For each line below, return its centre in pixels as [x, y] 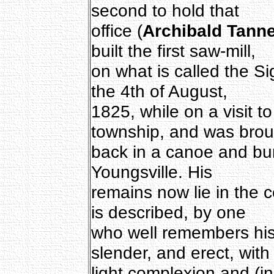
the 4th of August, [159, 91]
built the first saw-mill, [173, 50]
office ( [117, 30]
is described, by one [168, 212]
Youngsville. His [151, 172]
